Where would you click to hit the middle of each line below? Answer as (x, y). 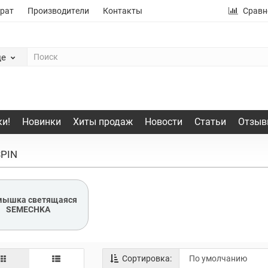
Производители (58, 11)
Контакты (123, 11)
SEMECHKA (28, 210)
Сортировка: (146, 258)
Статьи (210, 121)
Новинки (41, 121)
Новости (163, 121)
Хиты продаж (103, 121)
